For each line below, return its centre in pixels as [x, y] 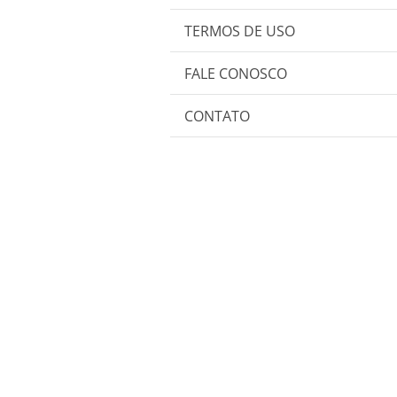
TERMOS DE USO [240, 31]
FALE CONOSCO [236, 74]
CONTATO [217, 116]
